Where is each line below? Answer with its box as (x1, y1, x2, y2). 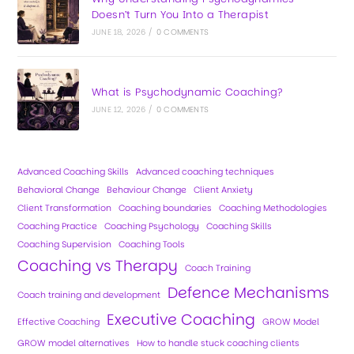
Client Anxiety (194, 183, 254, 196)
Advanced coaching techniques (136, 165, 275, 178)
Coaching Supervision (17, 238, 112, 250)
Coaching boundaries (119, 201, 213, 214)
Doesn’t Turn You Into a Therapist (91, 6, 269, 22)
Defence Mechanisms (168, 281, 330, 303)
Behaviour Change (107, 183, 187, 196)
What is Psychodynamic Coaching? (91, 84, 284, 100)
